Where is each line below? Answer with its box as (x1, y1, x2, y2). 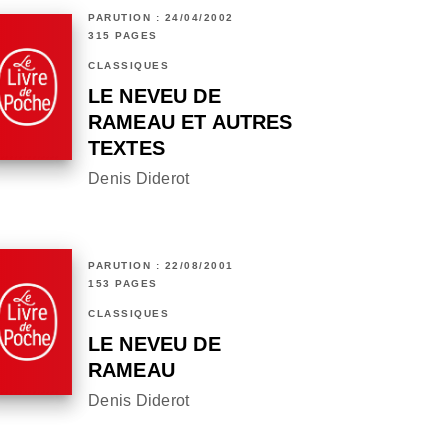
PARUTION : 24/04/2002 (88, 12, 234, 24)
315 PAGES (88, 30, 158, 42)
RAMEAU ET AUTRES (88, 111, 293, 134)
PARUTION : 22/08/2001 (88, 260, 234, 272)
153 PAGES (88, 278, 158, 290)
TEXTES (88, 137, 165, 160)
